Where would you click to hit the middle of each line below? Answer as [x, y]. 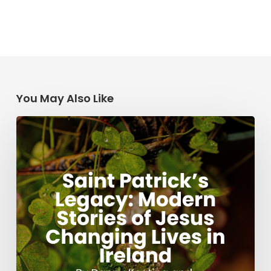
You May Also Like [65, 99]
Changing [42, 233]
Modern [36, 171]
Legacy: [36, 155]
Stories [34, 186]
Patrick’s [38, 139]
